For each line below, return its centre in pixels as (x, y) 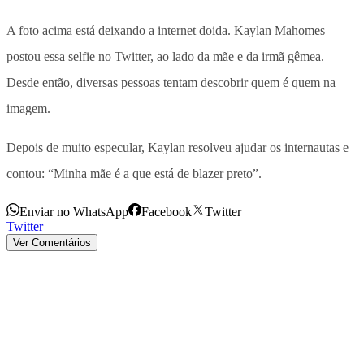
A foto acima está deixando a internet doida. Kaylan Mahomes (166, 30)
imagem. (28, 108)
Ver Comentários (52, 242)
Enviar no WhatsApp (74, 211)
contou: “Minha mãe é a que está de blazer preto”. (134, 173)
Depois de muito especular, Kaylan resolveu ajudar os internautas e (178, 147)
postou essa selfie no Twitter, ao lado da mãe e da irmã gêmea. (165, 56)
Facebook (167, 211)
